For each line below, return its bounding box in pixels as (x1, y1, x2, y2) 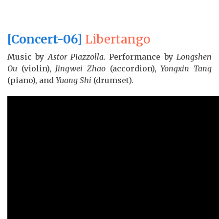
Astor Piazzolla (47, 52, 104, 62)
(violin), (17, 64, 56, 74)
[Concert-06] (7, 32, 82, 47)
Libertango (82, 32, 151, 47)
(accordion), (106, 64, 161, 74)
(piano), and (7, 75, 56, 86)
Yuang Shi (56, 75, 91, 86)
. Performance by (104, 52, 177, 62)
